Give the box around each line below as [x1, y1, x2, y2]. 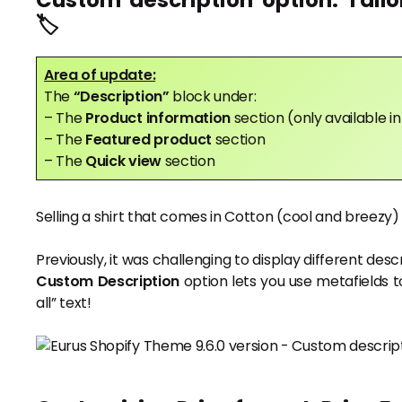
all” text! [36, 292, 92, 313]
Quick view [85, 150, 165, 171]
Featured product [85, 128, 215, 150]
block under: [172, 85, 257, 107]
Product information [85, 107, 234, 128]
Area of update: [44, 64, 156, 85]
